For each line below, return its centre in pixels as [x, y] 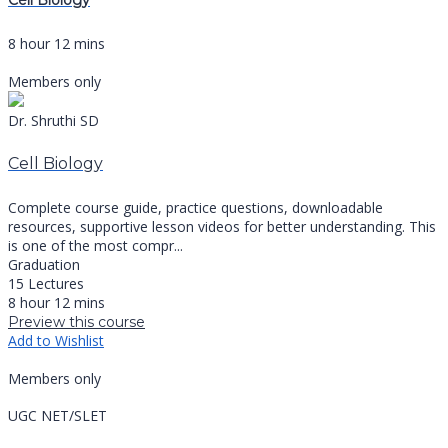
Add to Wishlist [56, 341]
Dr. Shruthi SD [53, 120]
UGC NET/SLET [57, 416]
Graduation [44, 265]
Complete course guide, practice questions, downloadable [195, 208]
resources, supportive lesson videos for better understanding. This [222, 227]
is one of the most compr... [95, 246]
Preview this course [76, 322]
